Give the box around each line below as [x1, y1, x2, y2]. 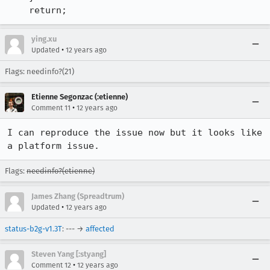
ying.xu [31, 34, 57, 43]
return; [29, 5, 67, 16]
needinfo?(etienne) [27, 166, 95, 175]
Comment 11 [31, 104, 71, 112]
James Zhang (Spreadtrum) [31, 192, 124, 201]
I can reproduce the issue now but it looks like [7, 127, 262, 138]
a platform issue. [7, 140, 99, 151]
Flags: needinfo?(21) [5, 67, 74, 76]
